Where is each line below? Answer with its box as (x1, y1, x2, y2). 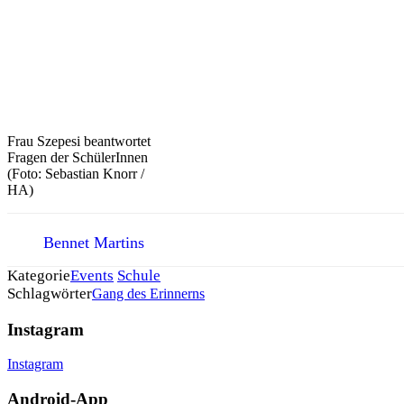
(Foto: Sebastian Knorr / (7, 165, 144, 181)
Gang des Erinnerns (92, 285, 205, 301)
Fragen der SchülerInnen (7, 149, 148, 165)
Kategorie (7, 266, 70, 284)
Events (70, 266, 114, 284)
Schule (117, 266, 161, 284)
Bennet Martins (43, 233, 144, 252)
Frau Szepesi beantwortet (7, 133, 151, 149)
